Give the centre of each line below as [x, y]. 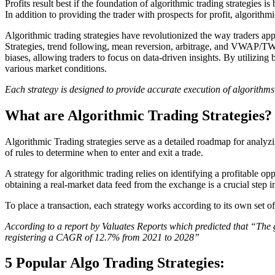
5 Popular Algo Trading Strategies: [115, 263]
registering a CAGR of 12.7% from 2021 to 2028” [102, 237]
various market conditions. [56, 68]
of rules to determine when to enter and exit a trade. [104, 152]
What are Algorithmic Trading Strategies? [138, 115]
